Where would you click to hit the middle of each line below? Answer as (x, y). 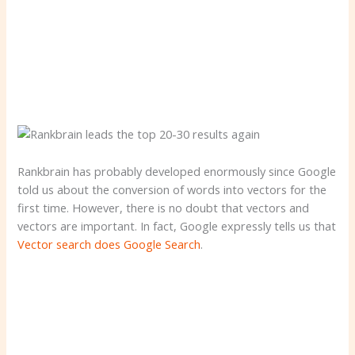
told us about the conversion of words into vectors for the (172, 189)
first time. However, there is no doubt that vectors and (164, 207)
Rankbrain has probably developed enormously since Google (177, 171)
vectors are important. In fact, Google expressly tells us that (177, 225)
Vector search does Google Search (109, 244)
